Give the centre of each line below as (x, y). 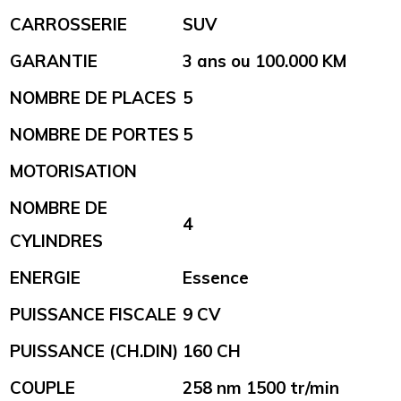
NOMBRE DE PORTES (94, 135)
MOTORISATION (73, 171)
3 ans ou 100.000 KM (264, 61)
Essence (216, 278)
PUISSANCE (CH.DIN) (94, 351)
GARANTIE (54, 61)
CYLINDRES (56, 241)
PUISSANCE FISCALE (93, 315)
